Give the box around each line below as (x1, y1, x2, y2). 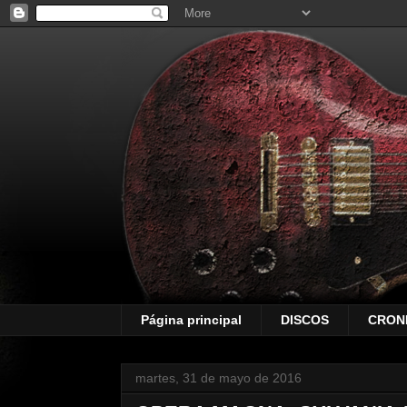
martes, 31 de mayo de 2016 (135, 370, 302, 385)
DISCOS (281, 313, 329, 328)
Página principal (141, 313, 242, 328)
